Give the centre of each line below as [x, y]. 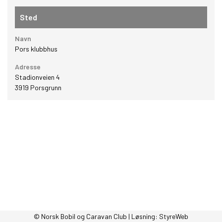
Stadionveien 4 [37, 77]
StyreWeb [174, 216]
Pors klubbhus [36, 49]
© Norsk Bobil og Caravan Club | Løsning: [96, 216]
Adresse [28, 67]
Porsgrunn [46, 87]
